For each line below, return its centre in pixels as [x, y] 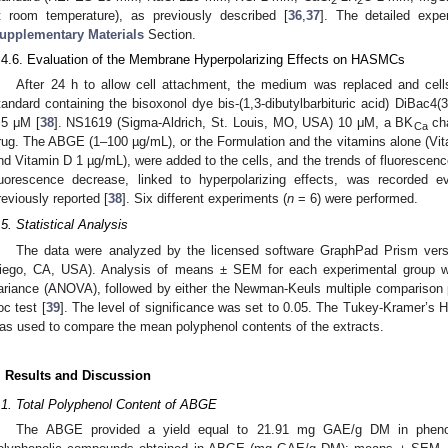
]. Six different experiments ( [204, 199]
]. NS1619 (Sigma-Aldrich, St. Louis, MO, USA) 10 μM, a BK [233, 123]
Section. [170, 35]
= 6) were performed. [356, 199]
